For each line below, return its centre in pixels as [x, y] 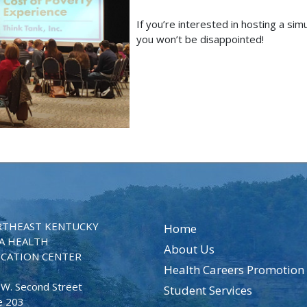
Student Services [208, 291]
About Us [189, 249]
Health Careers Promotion [234, 270]
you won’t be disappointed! [200, 39]
